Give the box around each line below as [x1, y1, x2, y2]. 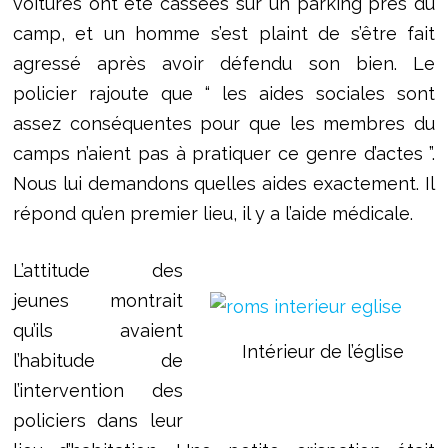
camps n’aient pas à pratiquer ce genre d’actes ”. [12, 143, 436, 165]
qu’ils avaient [12, 320, 184, 342]
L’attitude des [12, 260, 184, 282]
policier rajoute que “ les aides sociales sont [12, 83, 436, 105]
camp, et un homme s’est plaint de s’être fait [12, 23, 436, 45]
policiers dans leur [12, 410, 184, 432]
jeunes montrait [12, 290, 184, 312]
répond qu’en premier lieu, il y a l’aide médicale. [12, 203, 413, 225]
